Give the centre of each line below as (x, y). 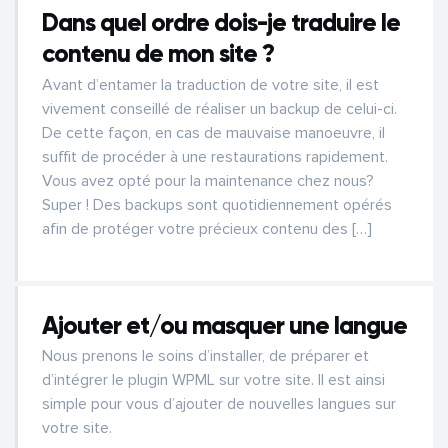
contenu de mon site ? (158, 53)
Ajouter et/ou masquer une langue (224, 325)
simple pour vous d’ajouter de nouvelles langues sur (219, 404)
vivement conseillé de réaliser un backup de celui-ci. (219, 108)
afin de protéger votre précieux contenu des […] (207, 228)
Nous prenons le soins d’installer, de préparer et (205, 356)
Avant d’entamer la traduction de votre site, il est (210, 84)
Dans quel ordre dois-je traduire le (221, 22)
